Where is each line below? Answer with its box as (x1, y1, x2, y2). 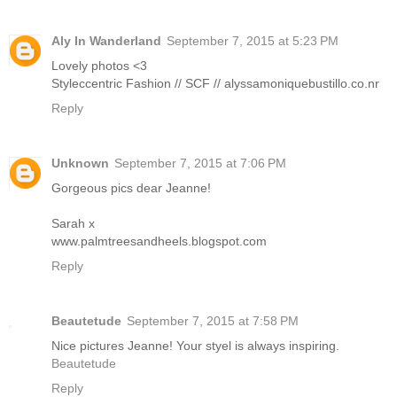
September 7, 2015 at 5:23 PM (167, 33, 339, 48)
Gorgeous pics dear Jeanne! (51, 180, 211, 195)
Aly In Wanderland (51, 33, 161, 48)
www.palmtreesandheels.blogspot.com (51, 233, 267, 248)
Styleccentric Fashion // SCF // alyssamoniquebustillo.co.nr (51, 75, 379, 90)
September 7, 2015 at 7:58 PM (127, 313, 299, 328)
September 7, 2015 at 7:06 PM (114, 155, 286, 170)
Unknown (51, 155, 109, 170)
